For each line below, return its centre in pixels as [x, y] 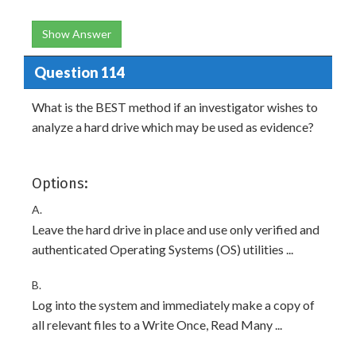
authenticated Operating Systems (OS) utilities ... [163, 249]
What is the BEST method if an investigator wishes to [175, 107]
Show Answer [77, 34]
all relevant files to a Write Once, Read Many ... [157, 325]
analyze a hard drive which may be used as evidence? [173, 127]
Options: [60, 184]
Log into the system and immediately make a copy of [173, 305]
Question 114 [79, 72]
